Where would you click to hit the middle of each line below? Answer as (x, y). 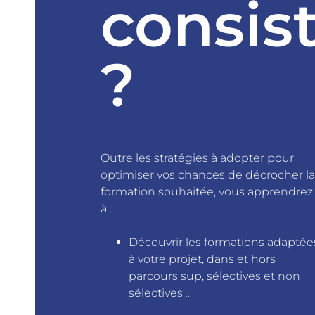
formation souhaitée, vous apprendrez (206, 191)
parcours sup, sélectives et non (214, 276)
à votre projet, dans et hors (202, 259)
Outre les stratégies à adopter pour (197, 157)
